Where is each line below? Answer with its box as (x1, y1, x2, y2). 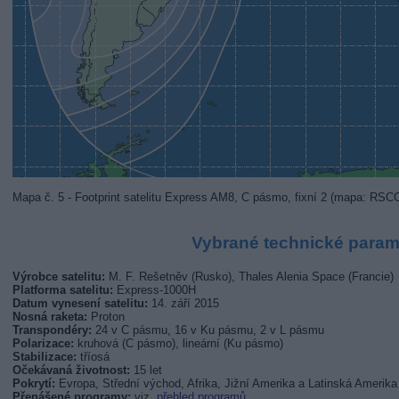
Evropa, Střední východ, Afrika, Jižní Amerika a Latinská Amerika (54, 377, 397, 391)
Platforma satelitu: (12, 283, 113, 297)
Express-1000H (112, 283, 196, 297)
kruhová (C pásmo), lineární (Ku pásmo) (73, 337, 283, 351)
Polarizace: (12, 337, 74, 351)
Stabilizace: (12, 350, 77, 364)
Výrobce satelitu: (12, 270, 105, 284)
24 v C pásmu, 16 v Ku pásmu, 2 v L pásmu (91, 323, 324, 338)
